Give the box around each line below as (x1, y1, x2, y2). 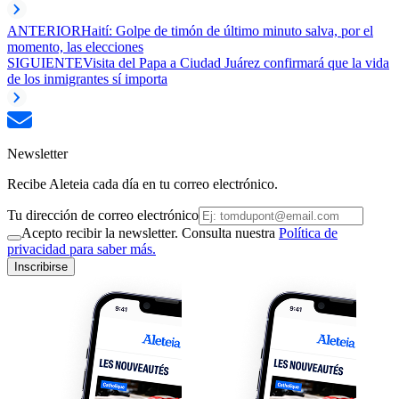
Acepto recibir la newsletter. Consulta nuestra (21, 224, 279, 240)
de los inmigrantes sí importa (7, 70, 167, 86)
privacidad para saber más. (7, 240, 156, 256)
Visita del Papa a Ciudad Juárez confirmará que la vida (83, 54, 389, 70)
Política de (279, 224, 338, 240)
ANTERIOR (7, 22, 81, 38)
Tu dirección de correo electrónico (7, 207, 199, 223)
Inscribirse (14, 259, 68, 273)
